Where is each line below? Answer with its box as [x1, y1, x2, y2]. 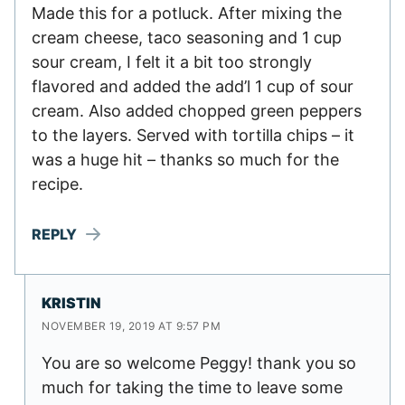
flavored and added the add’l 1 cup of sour [32, 77, 353, 97]
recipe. [32, 174, 83, 194]
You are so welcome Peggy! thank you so [42, 353, 356, 373]
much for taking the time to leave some [42, 378, 343, 398]
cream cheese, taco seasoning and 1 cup [32, 28, 342, 48]
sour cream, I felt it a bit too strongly [32, 52, 312, 72]
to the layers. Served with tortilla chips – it [32, 126, 354, 146]
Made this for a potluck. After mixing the [32, 4, 342, 24]
